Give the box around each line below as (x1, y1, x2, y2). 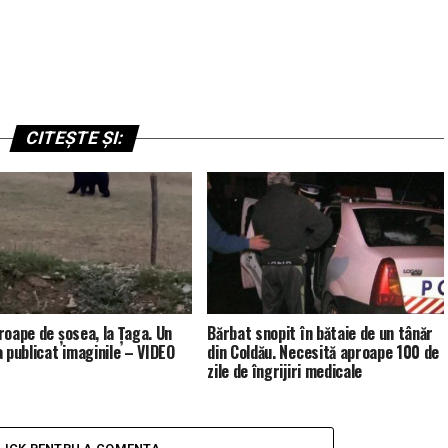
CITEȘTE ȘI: (22, 128, 126, 149)
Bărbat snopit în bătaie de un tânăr (207, 321, 434, 346)
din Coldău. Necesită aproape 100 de (207, 340, 440, 365)
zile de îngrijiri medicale (207, 359, 362, 384)
